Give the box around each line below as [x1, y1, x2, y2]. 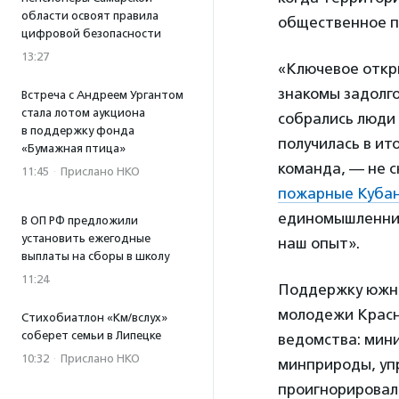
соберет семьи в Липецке [21, 329, 161, 342]
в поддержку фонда [21, 124, 134, 137]
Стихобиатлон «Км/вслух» [21, 311, 167, 324]
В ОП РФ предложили [21, 214, 138, 227]
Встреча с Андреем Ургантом [21, 88, 183, 102]
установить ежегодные [21, 232, 151, 245]
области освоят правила [21, 9, 159, 22]
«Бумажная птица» [21, 142, 126, 155]
